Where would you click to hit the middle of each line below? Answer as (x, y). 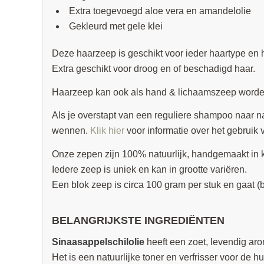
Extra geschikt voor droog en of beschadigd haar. (153, 68)
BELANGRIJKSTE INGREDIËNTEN (138, 221)
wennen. (71, 131)
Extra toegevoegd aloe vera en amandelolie (160, 11)
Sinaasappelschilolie (99, 242)
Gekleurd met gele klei (115, 26)
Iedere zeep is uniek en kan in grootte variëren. (149, 169)
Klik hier (107, 131)
